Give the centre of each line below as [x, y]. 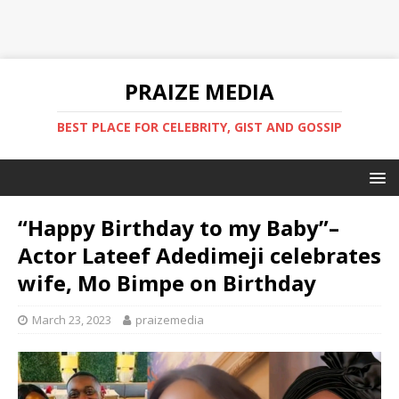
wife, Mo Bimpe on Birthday [167, 283]
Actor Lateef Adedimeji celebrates [199, 255]
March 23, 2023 [72, 320]
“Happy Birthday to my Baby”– [179, 228]
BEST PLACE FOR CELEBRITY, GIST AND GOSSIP [199, 127]
